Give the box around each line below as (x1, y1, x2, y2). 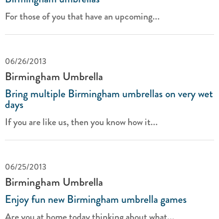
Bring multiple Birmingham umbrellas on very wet (5, 86, 213, 102)
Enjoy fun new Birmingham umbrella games (5, 191, 187, 207)
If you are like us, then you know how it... (5, 115, 158, 129)
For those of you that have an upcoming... (5, 9, 160, 23)
